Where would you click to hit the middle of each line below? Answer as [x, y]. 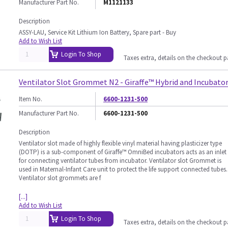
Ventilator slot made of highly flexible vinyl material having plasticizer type [120, 143]
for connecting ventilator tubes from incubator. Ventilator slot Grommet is [120, 161]
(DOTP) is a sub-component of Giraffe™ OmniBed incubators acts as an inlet [123, 152]
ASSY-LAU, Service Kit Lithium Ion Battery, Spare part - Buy [97, 32]
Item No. [31, 99]
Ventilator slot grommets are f [60, 178]
